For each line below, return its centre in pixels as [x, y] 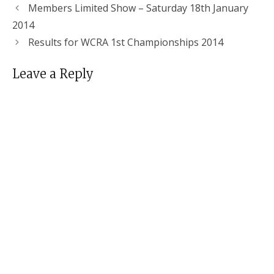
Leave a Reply [53, 74]
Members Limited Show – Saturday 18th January [138, 8]
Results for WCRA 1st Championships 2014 [125, 43]
